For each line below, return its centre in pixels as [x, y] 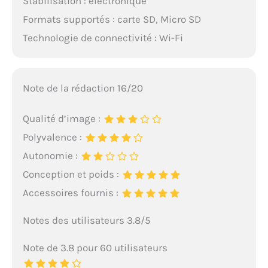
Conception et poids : [72, 174]
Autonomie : [51, 156]
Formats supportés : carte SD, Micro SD [112, 19]
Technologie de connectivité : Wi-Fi [103, 37]
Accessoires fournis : [71, 193]
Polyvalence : [53, 137]
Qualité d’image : [63, 119]
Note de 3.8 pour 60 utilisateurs [95, 248]
